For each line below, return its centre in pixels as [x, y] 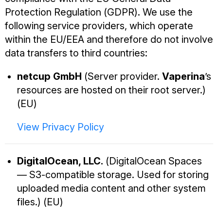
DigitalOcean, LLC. [60, 161]
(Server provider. [122, 77]
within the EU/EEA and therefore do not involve [109, 40]
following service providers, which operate [99, 26]
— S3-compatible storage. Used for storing [113, 175]
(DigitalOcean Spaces [153, 161]
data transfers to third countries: [76, 53]
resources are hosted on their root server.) [111, 90]
